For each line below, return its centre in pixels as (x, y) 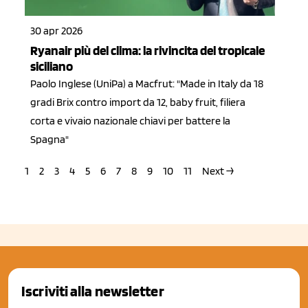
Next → (218, 171)
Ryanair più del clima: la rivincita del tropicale (147, 51)
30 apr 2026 (56, 31)
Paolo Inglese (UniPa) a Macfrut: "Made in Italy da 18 (147, 84)
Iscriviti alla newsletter (93, 290)
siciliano (52, 67)
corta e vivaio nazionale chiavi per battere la (130, 121)
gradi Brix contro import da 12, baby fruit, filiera (138, 102)
